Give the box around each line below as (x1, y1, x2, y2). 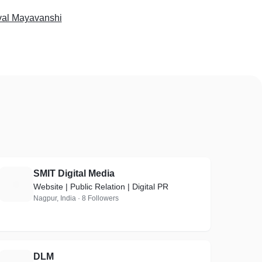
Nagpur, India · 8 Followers (33, 194, 119, 202)
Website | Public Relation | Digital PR (33, 182, 169, 191)
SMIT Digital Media (33, 168, 115, 178)
